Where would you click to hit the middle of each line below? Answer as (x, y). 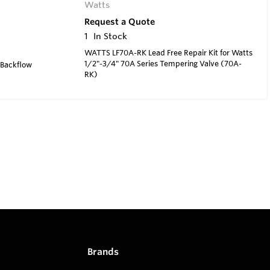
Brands (103, 252)
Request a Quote (119, 21)
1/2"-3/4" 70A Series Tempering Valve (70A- (163, 63)
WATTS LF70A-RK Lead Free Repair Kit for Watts (168, 52)
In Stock (110, 36)
